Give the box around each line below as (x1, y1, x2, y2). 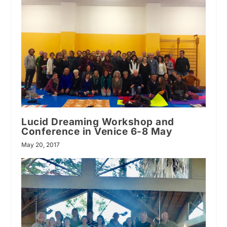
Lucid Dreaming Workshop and (21, 116, 174, 128)
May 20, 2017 (21, 140, 60, 148)
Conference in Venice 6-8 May (21, 125, 172, 137)
